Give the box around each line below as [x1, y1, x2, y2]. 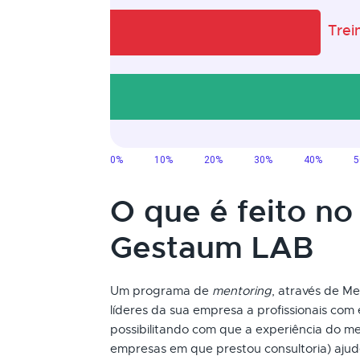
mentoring [212, 284, 272, 298]
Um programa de [110, 284, 212, 298]
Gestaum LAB [110, 228, 313, 268]
